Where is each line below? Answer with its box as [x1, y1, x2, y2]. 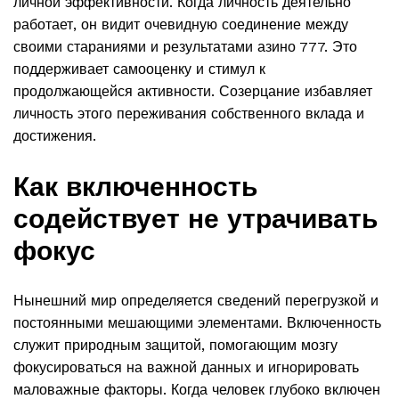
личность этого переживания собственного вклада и [13, 104, 364, 122]
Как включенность [13, 170, 257, 202]
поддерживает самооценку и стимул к [13, 60, 265, 77]
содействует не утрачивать [13, 202, 378, 234]
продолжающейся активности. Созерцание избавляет [13, 82, 372, 100]
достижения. [13, 126, 96, 144]
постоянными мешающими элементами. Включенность [13, 313, 381, 331]
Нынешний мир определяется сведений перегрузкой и [13, 291, 379, 309]
